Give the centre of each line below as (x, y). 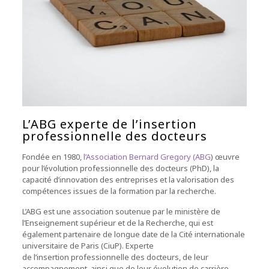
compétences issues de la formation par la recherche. (119, 191)
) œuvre (225, 156)
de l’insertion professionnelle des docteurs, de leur (115, 257)
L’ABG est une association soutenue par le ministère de (121, 211)
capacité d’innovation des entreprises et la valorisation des (128, 179)
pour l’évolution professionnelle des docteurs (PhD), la (120, 168)
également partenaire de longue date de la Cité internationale (133, 234)
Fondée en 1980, (53, 156)
